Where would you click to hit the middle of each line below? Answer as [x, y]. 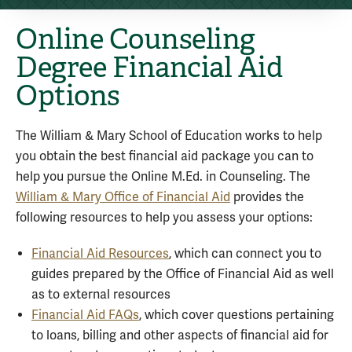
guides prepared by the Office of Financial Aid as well [183, 274]
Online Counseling [136, 39]
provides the [267, 197]
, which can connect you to [245, 254]
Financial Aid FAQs [85, 315]
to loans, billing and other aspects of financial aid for [180, 335]
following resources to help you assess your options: [164, 218]
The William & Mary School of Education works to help [169, 136]
